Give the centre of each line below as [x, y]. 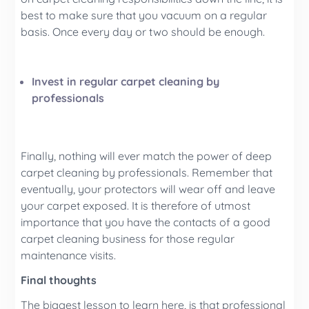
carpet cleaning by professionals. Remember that [147, 172]
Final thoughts [59, 280]
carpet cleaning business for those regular [128, 238]
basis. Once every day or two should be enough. [143, 31]
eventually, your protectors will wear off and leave [148, 189]
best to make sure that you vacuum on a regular [144, 15]
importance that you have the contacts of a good [146, 222]
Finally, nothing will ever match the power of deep [147, 156]
